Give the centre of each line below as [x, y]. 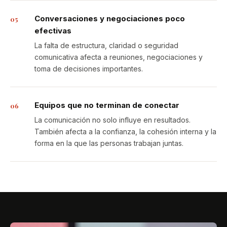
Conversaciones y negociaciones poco [110, 18]
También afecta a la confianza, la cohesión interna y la [125, 131]
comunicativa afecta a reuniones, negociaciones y [119, 57]
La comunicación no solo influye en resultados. [112, 120]
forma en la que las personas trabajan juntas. [109, 143]
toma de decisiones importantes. [89, 69]
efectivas [53, 31]
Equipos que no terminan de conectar [107, 105]
